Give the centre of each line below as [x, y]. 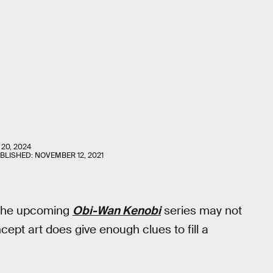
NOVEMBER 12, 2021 [69, 155]
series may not [201, 211]
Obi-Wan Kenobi [117, 211]
